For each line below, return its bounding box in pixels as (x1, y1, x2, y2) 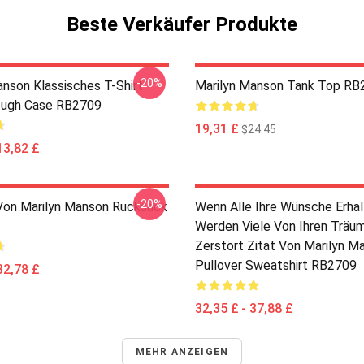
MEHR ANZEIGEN (135, 346, 229, 357)
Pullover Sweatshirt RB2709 (195, 258, 357, 273)
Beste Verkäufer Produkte (67, 13, 297, 36)
